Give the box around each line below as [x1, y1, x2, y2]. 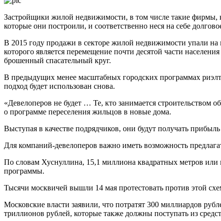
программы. [4, 166, 44, 175]
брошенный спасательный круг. [4, 56, 111, 65]
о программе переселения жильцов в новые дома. [4, 107, 171, 116]
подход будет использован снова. [4, 81, 115, 90]
